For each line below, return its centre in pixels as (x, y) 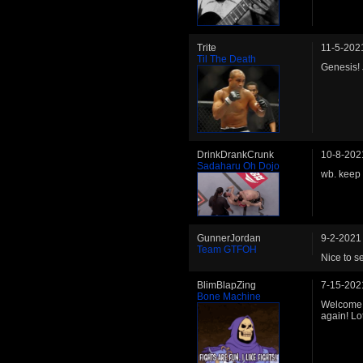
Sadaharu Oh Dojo (238, 166)
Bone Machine (229, 297)
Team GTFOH (227, 250)
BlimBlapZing (226, 286)
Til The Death (226, 59)
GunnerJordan (229, 239)
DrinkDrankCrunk (235, 154)
